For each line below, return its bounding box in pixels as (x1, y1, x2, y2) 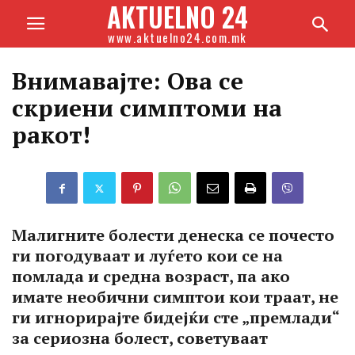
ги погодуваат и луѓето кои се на (12, 245, 283, 266)
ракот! (12, 119, 90, 151)
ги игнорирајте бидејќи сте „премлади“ (12, 307, 339, 328)
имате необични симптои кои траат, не (12, 286, 338, 307)
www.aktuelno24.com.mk (108, 29, 247, 46)
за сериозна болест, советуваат (12, 327, 268, 349)
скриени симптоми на (12, 92, 282, 124)
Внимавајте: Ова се (12, 65, 243, 97)
